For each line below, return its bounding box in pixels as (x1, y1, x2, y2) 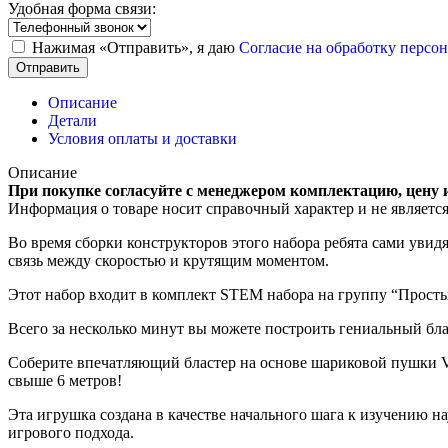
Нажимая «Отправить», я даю (32, 38, 239, 56)
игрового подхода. (8, 423, 134, 441)
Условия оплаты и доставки (48, 129, 237, 147)
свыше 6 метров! (8, 371, 122, 389)
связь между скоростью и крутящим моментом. (8, 251, 329, 269)
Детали (48, 111, 97, 129)
